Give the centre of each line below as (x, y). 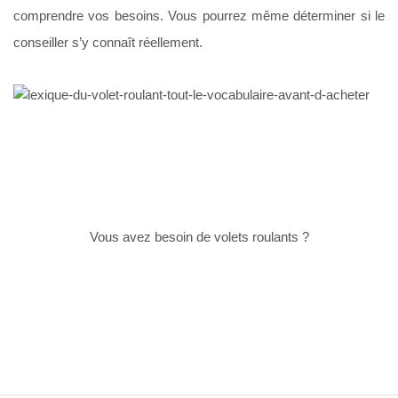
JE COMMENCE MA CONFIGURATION (199, 298)
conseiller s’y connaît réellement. (108, 42)
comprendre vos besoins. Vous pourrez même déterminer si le (199, 15)
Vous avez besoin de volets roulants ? (199, 237)
